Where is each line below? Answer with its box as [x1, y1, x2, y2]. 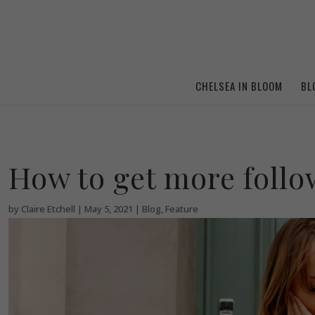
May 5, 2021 [84, 202, 133, 215]
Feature [165, 202, 198, 215]
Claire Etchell [21, 202, 75, 215]
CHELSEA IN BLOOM [195, 78, 283, 94]
